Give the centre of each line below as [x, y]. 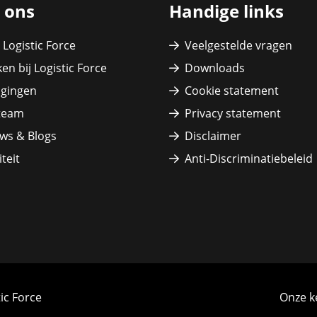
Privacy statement [233, 113]
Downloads [215, 68]
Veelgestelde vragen [238, 45]
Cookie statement [232, 91]
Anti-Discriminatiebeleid [249, 158]
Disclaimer [213, 136]
